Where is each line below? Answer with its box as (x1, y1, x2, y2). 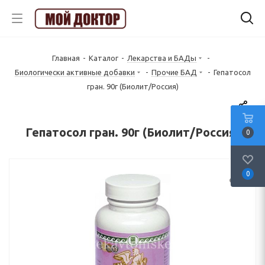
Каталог (89, 54, 118, 62)
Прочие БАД (151, 68, 197, 76)
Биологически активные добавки (14, 68, 135, 76)
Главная (52, 54, 80, 62)
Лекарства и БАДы (127, 54, 196, 62)
